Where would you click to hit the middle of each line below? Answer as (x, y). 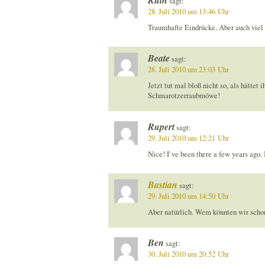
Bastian (162, 184)
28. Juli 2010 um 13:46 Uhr (188, 11)
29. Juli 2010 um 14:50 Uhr (188, 196)
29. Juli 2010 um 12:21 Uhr (188, 138)
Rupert (161, 126)
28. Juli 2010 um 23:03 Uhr (188, 70)
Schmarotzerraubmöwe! (184, 96)
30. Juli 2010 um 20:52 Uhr (188, 254)
